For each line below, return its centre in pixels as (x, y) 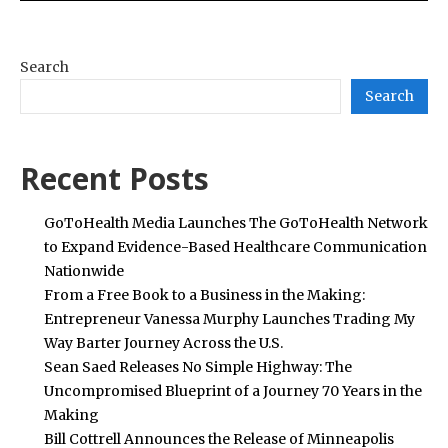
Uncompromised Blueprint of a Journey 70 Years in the (233, 390)
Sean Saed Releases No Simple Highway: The (198, 366)
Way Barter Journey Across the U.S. (163, 342)
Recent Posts (114, 178)
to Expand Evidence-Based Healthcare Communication (235, 246)
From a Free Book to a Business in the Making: (204, 294)
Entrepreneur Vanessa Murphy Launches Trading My (229, 318)
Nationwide (84, 270)
